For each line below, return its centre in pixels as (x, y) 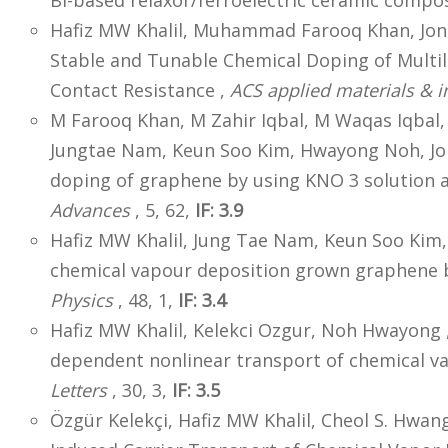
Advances (90, 210)
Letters (78, 390)
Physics (81, 300)
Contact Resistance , (140, 90)
